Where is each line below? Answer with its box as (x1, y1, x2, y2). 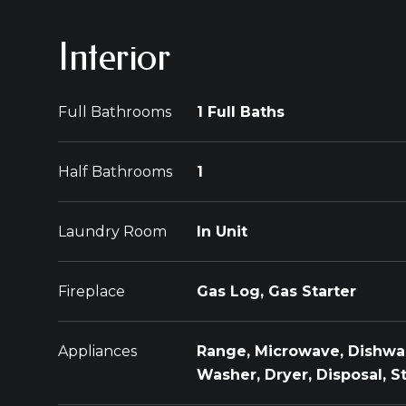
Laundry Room (58, 223, 167, 240)
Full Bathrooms (58, 103, 171, 121)
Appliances (58, 343, 137, 360)
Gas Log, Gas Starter (197, 283, 356, 300)
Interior (58, 34, 170, 80)
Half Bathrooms (58, 163, 172, 180)
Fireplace (58, 283, 125, 300)
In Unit (197, 223, 247, 240)
